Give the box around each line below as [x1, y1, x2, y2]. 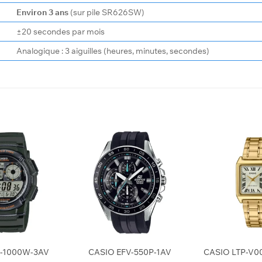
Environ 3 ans [16, 6, 69, 18]
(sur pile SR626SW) [68, 6, 145, 18]
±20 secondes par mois [16, 26, 105, 37]
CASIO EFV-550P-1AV [88, 246, 171, 257]
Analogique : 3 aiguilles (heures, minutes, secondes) [16, 45, 210, 57]
